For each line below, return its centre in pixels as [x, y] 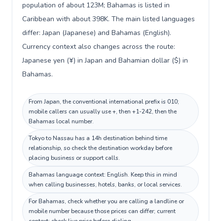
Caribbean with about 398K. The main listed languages [109, 19]
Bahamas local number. [61, 121]
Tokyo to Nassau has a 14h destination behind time [98, 138]
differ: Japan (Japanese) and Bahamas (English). [97, 33]
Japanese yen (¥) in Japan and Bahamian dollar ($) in [105, 60]
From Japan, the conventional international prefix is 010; [104, 102]
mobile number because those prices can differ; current [102, 211]
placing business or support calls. [74, 158]
